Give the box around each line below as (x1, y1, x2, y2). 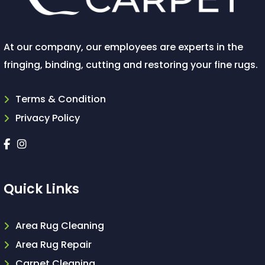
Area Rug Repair (15, 237, 92, 251)
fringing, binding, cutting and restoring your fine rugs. (4, 57, 258, 72)
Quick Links (4, 179, 79, 198)
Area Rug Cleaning (15, 218, 104, 232)
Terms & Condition (15, 92, 106, 106)
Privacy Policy (15, 111, 80, 125)
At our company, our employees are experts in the (4, 40, 243, 54)
